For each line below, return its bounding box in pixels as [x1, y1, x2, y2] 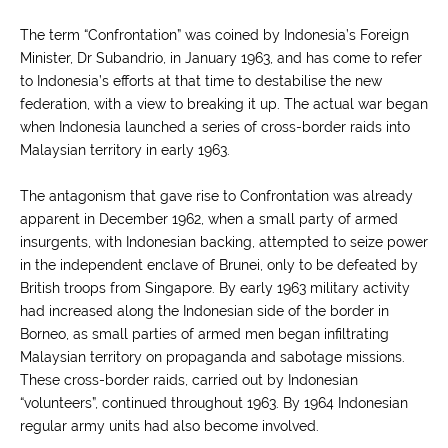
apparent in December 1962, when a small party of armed [20, 211, 398, 227]
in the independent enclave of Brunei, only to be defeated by [20, 257, 418, 273]
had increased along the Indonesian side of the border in [20, 303, 389, 319]
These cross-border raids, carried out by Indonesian [20, 372, 358, 388]
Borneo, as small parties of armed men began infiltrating [20, 326, 389, 342]
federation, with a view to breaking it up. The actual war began [20, 96, 428, 112]
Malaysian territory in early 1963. [20, 142, 230, 158]
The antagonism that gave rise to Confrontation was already [20, 188, 413, 204]
